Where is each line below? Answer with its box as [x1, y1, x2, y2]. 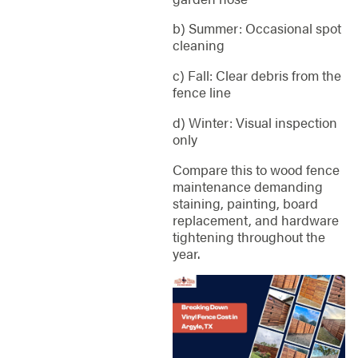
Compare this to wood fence [172, 159, 340, 179]
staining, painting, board [172, 193, 318, 213]
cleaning [172, 35, 225, 55]
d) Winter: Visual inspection [172, 112, 337, 132]
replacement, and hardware [172, 209, 339, 229]
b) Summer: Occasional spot [172, 18, 341, 38]
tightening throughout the [172, 226, 325, 246]
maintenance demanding [172, 176, 323, 196]
